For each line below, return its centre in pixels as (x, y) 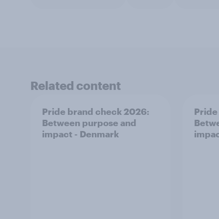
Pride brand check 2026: (96, 111)
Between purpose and (89, 123)
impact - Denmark (80, 134)
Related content (76, 85)
